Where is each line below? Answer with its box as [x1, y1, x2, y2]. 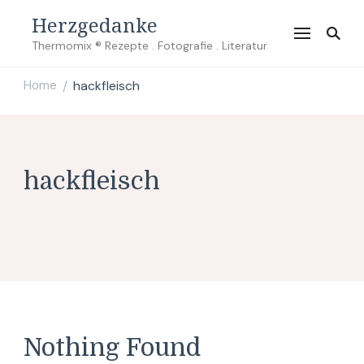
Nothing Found [24, 334, 201, 362]
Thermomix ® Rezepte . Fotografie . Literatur [32, 38, 267, 53]
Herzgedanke [32, 11, 158, 38]
